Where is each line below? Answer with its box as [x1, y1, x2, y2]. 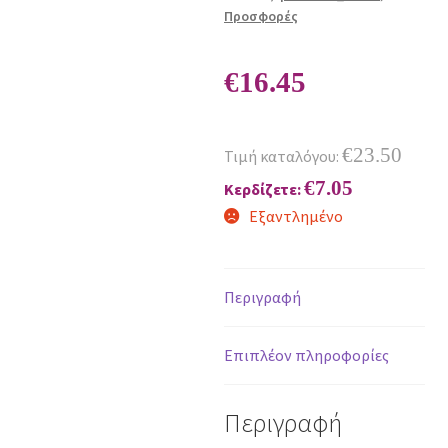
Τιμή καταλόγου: [224, 146, 342, 167]
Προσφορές [224, 7, 298, 26]
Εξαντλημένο [248, 206, 343, 227]
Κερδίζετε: [224, 179, 304, 200]
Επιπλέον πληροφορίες [224, 345, 389, 366]
